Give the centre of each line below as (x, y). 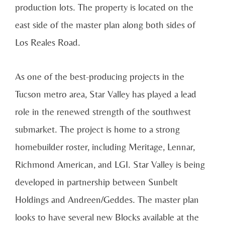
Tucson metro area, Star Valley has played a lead (106, 94)
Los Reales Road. (48, 42)
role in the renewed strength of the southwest (103, 112)
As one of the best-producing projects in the (100, 77)
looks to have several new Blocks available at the (107, 217)
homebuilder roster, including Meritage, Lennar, (105, 147)
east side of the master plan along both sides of (105, 25)
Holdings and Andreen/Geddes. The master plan (107, 200)
